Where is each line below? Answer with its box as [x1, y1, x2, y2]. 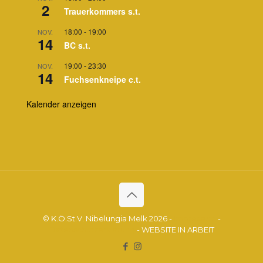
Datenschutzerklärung [49, 225, 135, 234]
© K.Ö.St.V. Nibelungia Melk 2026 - [42, 214, 174, 223]
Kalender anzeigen [26, 98, 96, 110]
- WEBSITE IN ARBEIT [134, 225, 214, 234]
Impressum [173, 214, 216, 223]
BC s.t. [64, 39, 90, 51]
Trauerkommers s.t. [64, 5, 140, 17]
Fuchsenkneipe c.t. [64, 73, 141, 85]
